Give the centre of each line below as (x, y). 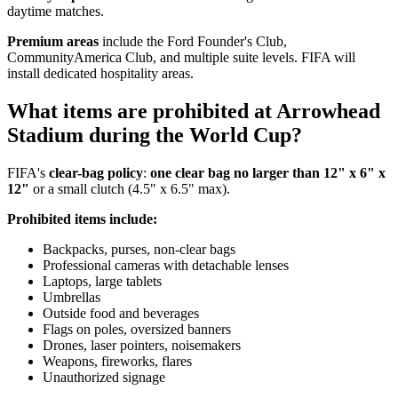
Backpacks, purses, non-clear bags (139, 250)
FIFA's (28, 173)
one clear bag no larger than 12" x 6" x (268, 173)
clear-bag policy (96, 173)
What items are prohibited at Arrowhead (194, 111)
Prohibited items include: (82, 219)
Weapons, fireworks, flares (117, 362)
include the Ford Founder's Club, (193, 42)
